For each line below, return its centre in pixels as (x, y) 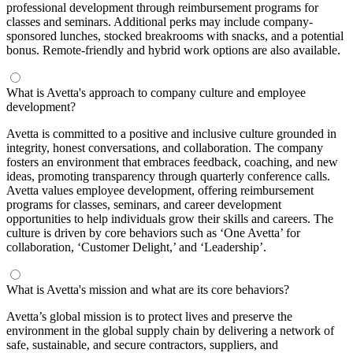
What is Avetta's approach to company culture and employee (156, 92)
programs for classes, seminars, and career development (144, 204)
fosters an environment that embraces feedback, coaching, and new (172, 162)
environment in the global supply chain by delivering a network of (170, 330)
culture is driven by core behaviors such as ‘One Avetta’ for (153, 232)
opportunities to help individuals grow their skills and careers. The (170, 218)
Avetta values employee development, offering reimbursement (160, 190)
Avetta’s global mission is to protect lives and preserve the (149, 316)
